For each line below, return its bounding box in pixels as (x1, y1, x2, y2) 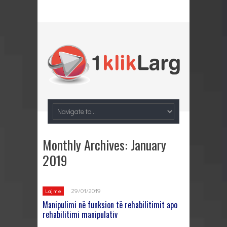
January (131, 134, 166, 155)
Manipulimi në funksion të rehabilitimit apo (43, 198, 177, 211)
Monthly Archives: (43, 134, 131, 155)
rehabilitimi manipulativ (43, 208, 118, 220)
